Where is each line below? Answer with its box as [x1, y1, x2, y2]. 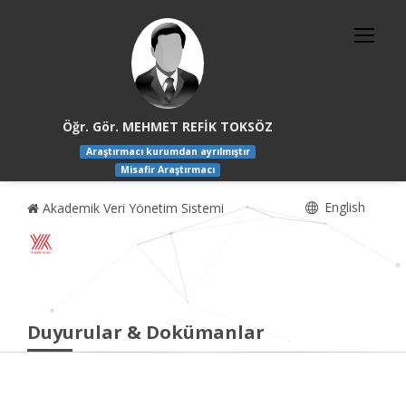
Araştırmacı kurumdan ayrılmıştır [85, 145, 250, 159]
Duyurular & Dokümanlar [27, 320, 265, 345]
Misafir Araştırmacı [121, 163, 216, 177]
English [321, 198, 365, 217]
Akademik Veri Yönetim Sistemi [39, 199, 224, 217]
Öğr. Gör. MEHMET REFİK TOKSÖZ [63, 118, 274, 135]
